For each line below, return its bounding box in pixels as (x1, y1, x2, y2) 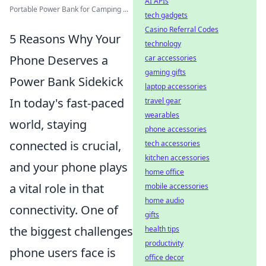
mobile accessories (145, 181, 208, 191)
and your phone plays (9, 159, 128, 175)
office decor (145, 252, 184, 262)
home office (145, 167, 184, 177)
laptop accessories (145, 81, 207, 91)
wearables (145, 110, 179, 120)
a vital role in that (9, 180, 104, 197)
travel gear (145, 96, 181, 106)
